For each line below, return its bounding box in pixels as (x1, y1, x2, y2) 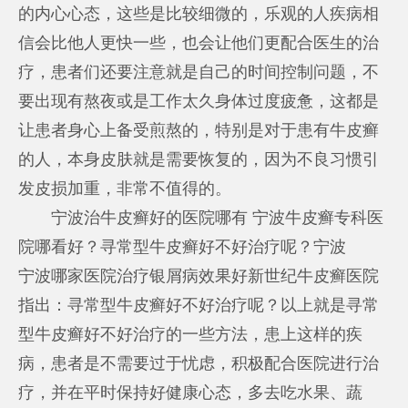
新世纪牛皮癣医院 (248, 266, 380, 285)
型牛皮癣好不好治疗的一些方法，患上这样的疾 (18, 324, 363, 343)
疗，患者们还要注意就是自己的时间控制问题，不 (18, 62, 380, 81)
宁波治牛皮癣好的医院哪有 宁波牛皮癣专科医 (18, 208, 384, 227)
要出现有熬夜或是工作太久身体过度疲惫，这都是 (18, 91, 380, 110)
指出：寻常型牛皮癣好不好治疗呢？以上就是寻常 (18, 295, 380, 314)
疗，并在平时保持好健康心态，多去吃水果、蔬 (18, 382, 363, 402)
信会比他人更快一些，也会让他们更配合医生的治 (18, 33, 380, 52)
